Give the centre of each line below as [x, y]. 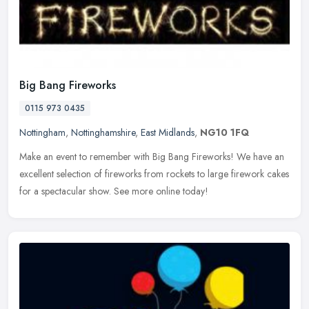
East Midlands [168, 133]
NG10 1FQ [225, 133]
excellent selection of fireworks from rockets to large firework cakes [154, 174]
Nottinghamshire [103, 133]
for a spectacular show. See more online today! [114, 191]
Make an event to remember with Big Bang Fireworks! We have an [152, 157]
